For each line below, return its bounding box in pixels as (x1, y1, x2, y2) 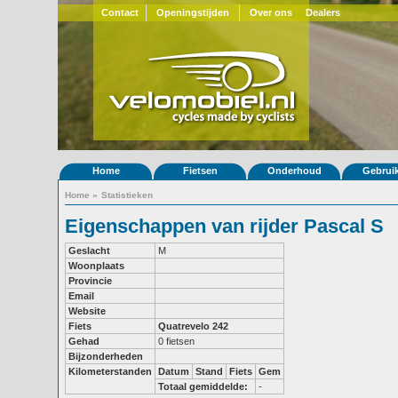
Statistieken (101, 190, 153, 200)
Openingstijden (156, 7, 229, 18)
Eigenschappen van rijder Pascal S (65, 215, 384, 237)
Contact (100, 7, 139, 18)
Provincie (68, 275, 112, 286)
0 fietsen (158, 336, 195, 346)
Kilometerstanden (68, 366, 152, 377)
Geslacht (68, 245, 110, 256)
